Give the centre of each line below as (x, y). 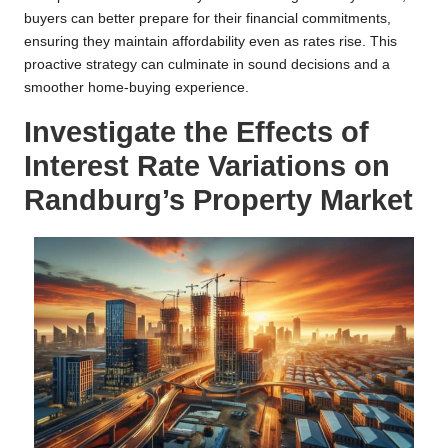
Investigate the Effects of (196, 132)
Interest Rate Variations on (207, 166)
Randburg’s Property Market (218, 200)
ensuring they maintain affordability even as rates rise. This (210, 42)
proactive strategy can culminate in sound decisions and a (207, 65)
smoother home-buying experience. (136, 88)
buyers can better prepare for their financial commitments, (207, 19)
